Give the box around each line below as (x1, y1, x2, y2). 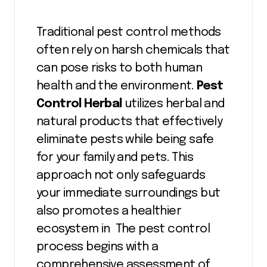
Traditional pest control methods (36, 26, 221, 39)
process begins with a (36, 240, 159, 253)
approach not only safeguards (36, 169, 206, 182)
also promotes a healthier (36, 204, 181, 218)
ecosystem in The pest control (36, 222, 210, 235)
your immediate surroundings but (36, 187, 221, 200)
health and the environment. (36, 79, 197, 92)
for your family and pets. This (36, 151, 193, 164)
